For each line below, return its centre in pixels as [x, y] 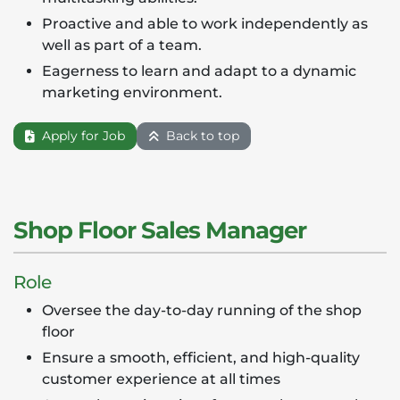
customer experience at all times [161, 379]
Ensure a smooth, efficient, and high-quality [201, 358]
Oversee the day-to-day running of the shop [202, 310]
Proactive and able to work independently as [205, 24]
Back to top [201, 136]
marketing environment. [132, 92]
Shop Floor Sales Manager [160, 230]
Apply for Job [82, 136]
